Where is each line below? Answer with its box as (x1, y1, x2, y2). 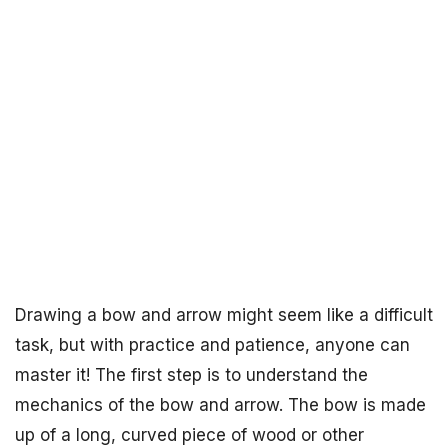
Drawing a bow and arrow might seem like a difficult (15, 305, 433, 325)
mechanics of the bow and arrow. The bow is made (15, 395, 426, 415)
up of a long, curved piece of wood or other (15, 425, 364, 445)
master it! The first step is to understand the (15, 365, 368, 385)
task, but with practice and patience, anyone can (15, 335, 410, 355)
